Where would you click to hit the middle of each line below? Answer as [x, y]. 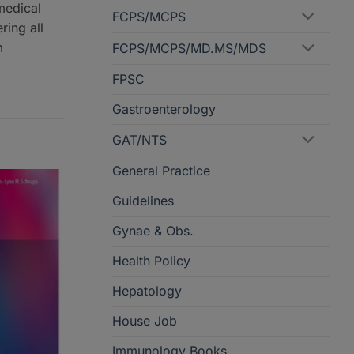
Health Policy [151, 260]
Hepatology [147, 290]
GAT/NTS [139, 140]
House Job [145, 320]
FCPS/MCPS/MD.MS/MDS [189, 49]
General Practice [161, 170]
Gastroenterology [164, 109]
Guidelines [143, 200]
